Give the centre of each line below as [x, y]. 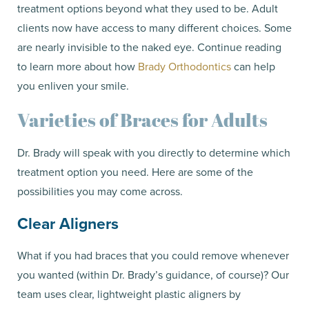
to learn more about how [78, 66]
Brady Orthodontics [185, 66]
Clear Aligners [68, 223]
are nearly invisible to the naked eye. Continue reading [149, 47]
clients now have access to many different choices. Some [154, 28]
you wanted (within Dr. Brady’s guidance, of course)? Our [153, 275]
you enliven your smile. [74, 86]
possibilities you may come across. [101, 191]
